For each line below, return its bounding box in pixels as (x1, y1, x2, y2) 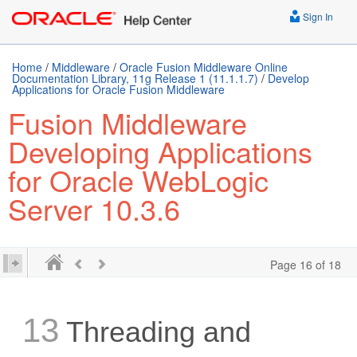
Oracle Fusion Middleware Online (120, 59, 288, 75)
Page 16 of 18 (270, 257, 341, 273)
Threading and (59, 316, 252, 348)
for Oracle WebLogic (8, 159, 269, 200)
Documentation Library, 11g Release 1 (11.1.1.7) (12, 70, 258, 86)
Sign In (300, 10, 333, 23)
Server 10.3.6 (8, 188, 180, 229)
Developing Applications (8, 131, 312, 171)
